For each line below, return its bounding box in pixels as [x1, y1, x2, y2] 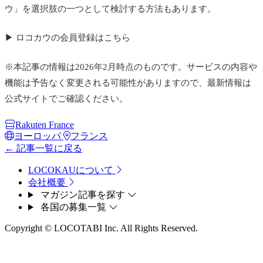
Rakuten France [15, 120, 74, 130]
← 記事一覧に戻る [5, 143, 82, 154]
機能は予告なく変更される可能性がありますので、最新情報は [5, 77, 251, 87]
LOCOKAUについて [28, 165, 113, 176]
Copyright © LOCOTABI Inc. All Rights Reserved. [5, 223, 198, 234]
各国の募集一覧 [40, 202, 106, 213]
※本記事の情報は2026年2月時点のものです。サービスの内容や [5, 62, 257, 72]
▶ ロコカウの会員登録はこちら [5, 33, 130, 43]
